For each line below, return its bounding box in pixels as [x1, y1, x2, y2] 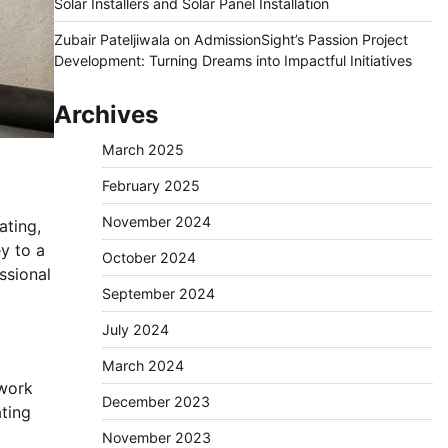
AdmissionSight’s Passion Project [193, 31, 408, 48]
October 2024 [101, 249, 196, 266]
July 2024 [101, 321, 169, 338]
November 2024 [101, 213, 211, 230]
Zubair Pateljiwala [53, 31, 170, 48]
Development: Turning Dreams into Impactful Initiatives [53, 52, 412, 69]
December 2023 [101, 393, 210, 410]
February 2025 [101, 177, 200, 194]
